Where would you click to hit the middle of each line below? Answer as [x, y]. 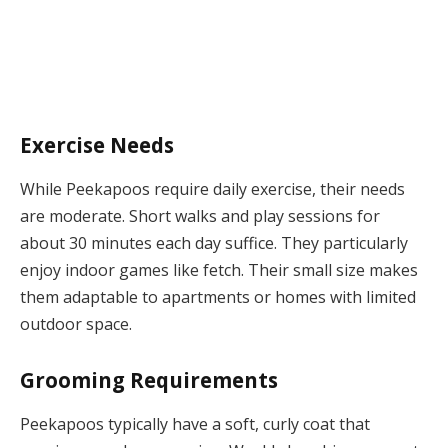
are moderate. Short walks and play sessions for [200, 215]
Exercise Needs [97, 145]
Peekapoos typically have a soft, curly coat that [195, 423]
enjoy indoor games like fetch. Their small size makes [219, 269]
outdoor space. [76, 323]
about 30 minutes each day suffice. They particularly [214, 242]
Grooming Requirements [149, 380]
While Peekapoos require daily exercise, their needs [212, 188]
